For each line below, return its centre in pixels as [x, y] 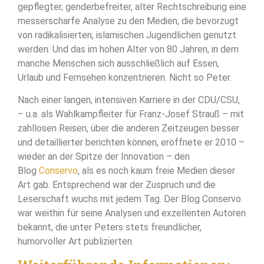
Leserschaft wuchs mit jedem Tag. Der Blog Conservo [129, 199]
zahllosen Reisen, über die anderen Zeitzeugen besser [128, 128]
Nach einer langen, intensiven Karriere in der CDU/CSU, [129, 100]
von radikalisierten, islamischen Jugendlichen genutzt [127, 35]
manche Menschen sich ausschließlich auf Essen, [118, 63]
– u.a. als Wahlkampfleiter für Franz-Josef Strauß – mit [131, 114]
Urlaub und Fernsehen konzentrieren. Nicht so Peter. [125, 77]
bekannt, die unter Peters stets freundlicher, [110, 227]
